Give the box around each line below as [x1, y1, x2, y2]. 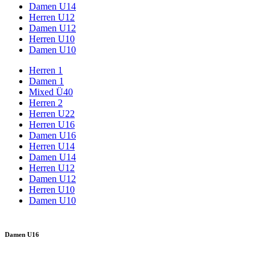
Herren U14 [29, 141, 75, 151]
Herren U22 [29, 108, 75, 119]
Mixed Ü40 [29, 87, 73, 97]
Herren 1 [29, 65, 63, 75]
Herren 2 [29, 98, 63, 108]
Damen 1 [29, 76, 64, 86]
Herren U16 [29, 119, 75, 130]
